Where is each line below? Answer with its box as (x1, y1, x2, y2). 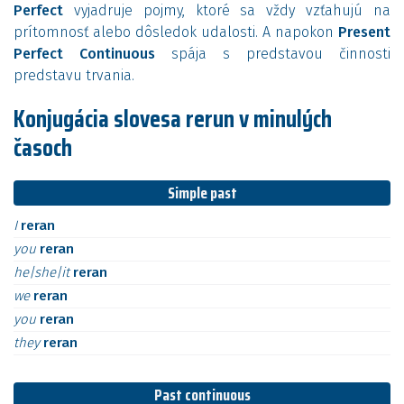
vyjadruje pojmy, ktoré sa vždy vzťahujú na (63, 2, 390, 19)
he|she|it (14, 264, 73, 280)
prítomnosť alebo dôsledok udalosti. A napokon (14, 23, 338, 41)
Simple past (167, 180, 237, 206)
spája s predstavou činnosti (155, 45, 390, 62)
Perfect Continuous (14, 45, 155, 62)
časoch (14, 128, 72, 167)
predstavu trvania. (14, 67, 134, 84)
